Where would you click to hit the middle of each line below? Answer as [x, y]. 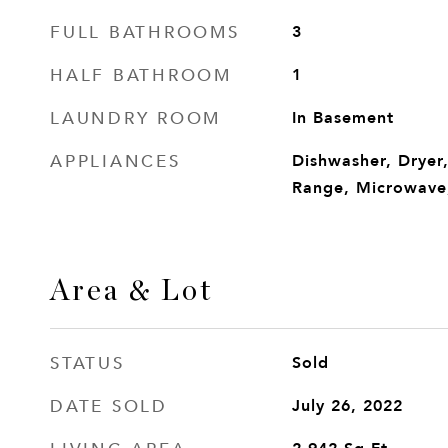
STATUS [87, 362]
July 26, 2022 [347, 405]
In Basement [342, 117]
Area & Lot [131, 291]
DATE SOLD [109, 405]
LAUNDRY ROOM [135, 117]
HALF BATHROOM [141, 74]
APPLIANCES [115, 160]
